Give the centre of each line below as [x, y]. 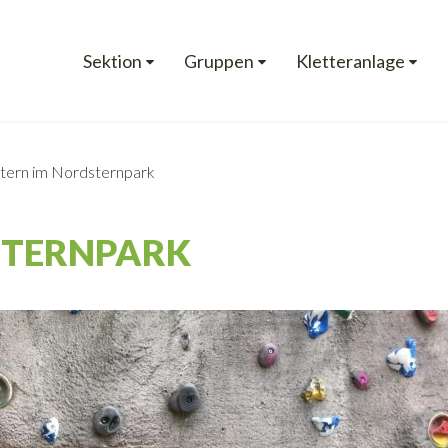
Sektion [112, 61]
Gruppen [219, 61]
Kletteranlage [350, 61]
